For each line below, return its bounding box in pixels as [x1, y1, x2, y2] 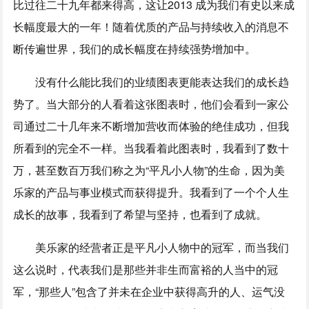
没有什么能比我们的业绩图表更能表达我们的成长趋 [35, 73, 290, 90]
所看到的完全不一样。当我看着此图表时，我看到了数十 [13, 139, 290, 156]
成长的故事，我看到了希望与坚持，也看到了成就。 [13, 206, 268, 222]
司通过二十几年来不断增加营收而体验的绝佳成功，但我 [13, 117, 290, 134]
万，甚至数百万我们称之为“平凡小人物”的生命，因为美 [13, 161, 286, 178]
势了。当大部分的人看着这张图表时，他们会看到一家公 [13, 95, 290, 112]
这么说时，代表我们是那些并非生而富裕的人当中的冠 [13, 261, 279, 277]
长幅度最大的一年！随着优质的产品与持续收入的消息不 [13, 18, 290, 34]
